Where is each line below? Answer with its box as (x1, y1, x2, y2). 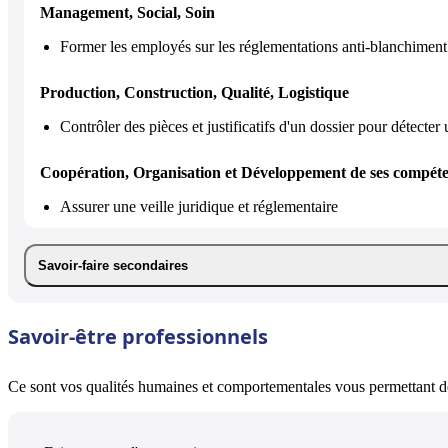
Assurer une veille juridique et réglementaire (60, 197, 338, 215)
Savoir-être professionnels (8, 322, 268, 350)
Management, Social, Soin (40, 3, 215, 21)
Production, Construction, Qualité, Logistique (40, 83, 349, 101)
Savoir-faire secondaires (38, 257, 188, 273)
